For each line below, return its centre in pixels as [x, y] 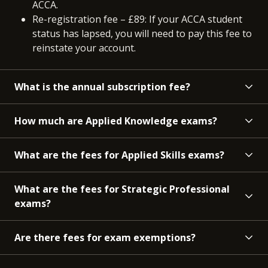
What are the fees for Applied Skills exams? [119, 155]
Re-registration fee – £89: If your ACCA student [137, 19]
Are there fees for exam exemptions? [105, 238]
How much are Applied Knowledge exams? [116, 121]
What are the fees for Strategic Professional [122, 189]
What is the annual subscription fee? [102, 87]
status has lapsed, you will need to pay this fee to [142, 34]
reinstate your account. [84, 48]
